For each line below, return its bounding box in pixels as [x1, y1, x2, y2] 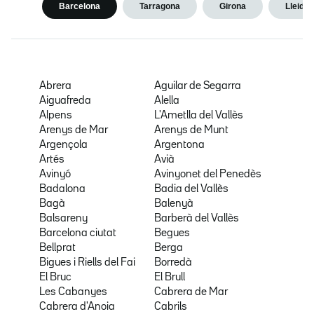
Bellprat [39, 243, 76, 254]
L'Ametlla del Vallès [154, 111, 244, 121]
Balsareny [39, 214, 88, 224]
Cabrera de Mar [154, 287, 228, 298]
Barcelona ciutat [39, 228, 116, 239]
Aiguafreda [39, 96, 91, 107]
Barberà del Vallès [154, 214, 240, 224]
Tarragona [139, 1, 180, 12]
